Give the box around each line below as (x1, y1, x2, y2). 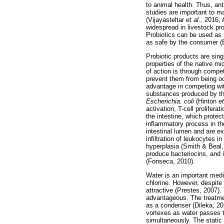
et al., (186, 15, 204, 23)
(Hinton (196, 97, 218, 105)
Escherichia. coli (146, 97, 196, 105)
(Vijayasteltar (146, 15, 186, 23)
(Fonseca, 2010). (146, 157, 195, 165)
